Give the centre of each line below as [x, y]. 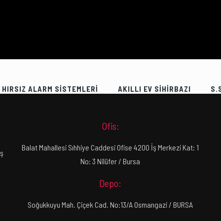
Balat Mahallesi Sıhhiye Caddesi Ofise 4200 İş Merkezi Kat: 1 [110, 147]
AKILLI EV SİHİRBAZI [154, 89]
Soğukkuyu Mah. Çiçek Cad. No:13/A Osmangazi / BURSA [110, 204]
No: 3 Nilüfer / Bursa [110, 161]
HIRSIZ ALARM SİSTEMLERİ [50, 89]
